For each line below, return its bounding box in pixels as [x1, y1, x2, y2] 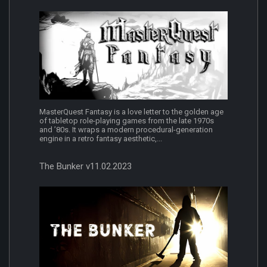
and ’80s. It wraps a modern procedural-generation [39, 125, 213, 134]
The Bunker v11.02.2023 [39, 160, 132, 172]
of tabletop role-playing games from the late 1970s [39, 116, 214, 125]
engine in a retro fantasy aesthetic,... [39, 133, 162, 143]
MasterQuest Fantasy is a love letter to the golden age [39, 107, 223, 116]
